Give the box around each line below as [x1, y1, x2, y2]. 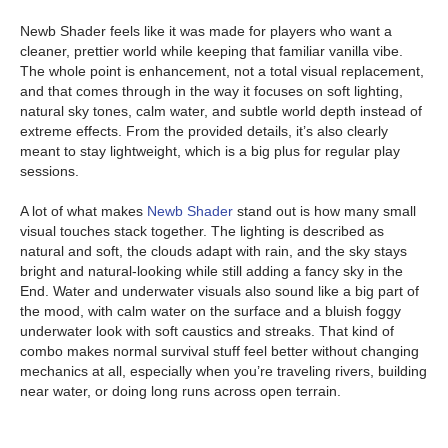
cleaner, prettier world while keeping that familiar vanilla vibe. [20, 43, 403, 59]
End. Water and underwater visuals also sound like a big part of [20, 283, 419, 299]
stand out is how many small [237, 203, 416, 219]
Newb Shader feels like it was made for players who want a [20, 23, 392, 39]
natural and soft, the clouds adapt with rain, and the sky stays [20, 243, 407, 259]
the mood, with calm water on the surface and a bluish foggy [20, 303, 401, 319]
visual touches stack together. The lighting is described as [20, 223, 384, 239]
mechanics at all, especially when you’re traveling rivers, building [20, 363, 427, 379]
